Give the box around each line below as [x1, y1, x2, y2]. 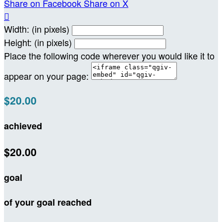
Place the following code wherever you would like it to [4, 49, 215, 62]
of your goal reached [4, 196, 92, 209]
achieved [4, 119, 42, 133]
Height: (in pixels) [4, 36, 72, 49]
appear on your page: [4, 69, 89, 83]
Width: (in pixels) [4, 22, 69, 36]
